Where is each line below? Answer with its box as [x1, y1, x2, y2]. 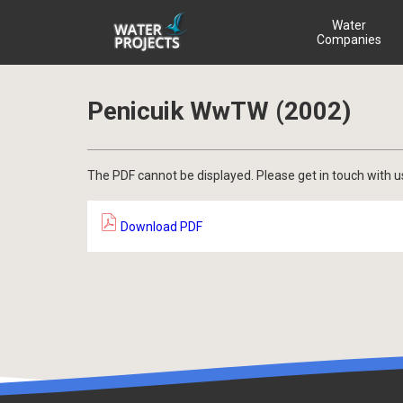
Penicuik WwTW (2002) [87, 95, 351, 126]
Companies [316, 32, 381, 47]
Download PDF [118, 219, 202, 234]
